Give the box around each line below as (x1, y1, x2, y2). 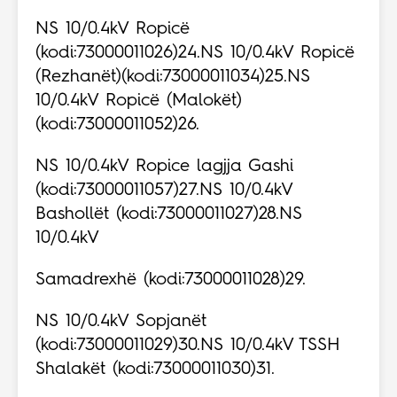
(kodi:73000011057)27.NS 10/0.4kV (35, 182, 292, 200)
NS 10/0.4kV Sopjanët (35, 313, 206, 331)
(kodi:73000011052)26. (35, 116, 199, 135)
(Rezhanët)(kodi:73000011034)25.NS (35, 68, 310, 87)
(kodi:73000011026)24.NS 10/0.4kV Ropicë (35, 44, 354, 63)
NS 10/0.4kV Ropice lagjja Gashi (35, 158, 293, 176)
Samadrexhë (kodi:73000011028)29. (35, 271, 306, 290)
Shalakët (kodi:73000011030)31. (35, 361, 275, 379)
